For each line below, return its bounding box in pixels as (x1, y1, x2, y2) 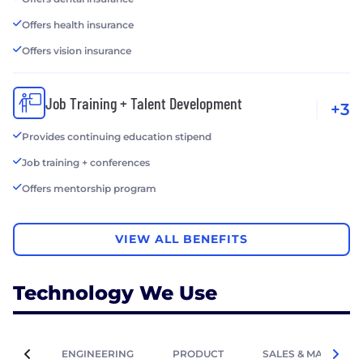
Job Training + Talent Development (45, 92, 242, 113)
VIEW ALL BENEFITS (115, 232, 248, 247)
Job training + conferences (22, 156, 150, 169)
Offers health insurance (22, 18, 134, 31)
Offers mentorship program (22, 181, 156, 194)
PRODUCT (173, 347, 224, 360)
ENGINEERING (62, 347, 134, 360)
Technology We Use (13, 280, 217, 305)
